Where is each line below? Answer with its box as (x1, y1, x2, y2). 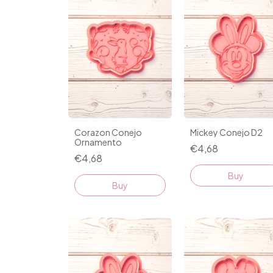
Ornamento (74, 136, 122, 148)
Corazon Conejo (74, 127, 142, 138)
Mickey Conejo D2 (190, 127, 263, 138)
